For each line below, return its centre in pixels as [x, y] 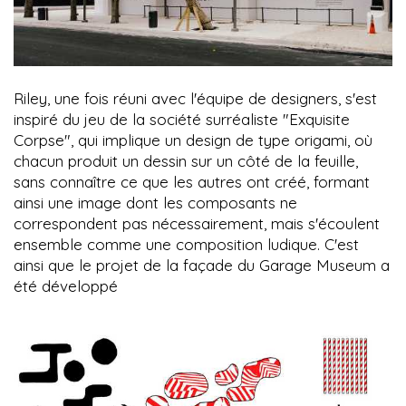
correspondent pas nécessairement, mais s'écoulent [197, 224]
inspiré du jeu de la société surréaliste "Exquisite [182, 120]
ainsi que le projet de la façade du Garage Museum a [202, 266]
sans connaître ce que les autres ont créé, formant [192, 182]
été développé [66, 286]
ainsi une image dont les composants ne [155, 203]
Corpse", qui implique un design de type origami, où [193, 140]
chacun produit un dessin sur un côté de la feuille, [186, 161]
